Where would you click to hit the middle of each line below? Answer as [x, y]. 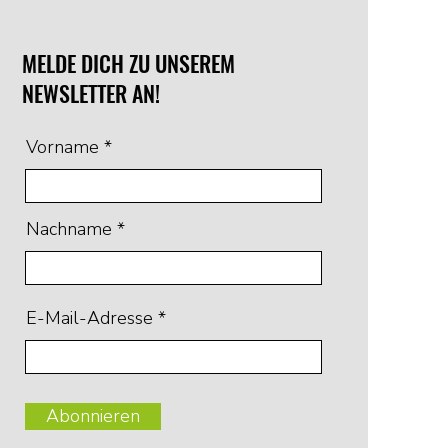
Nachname [68, 228]
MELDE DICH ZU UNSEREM [128, 62]
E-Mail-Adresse [89, 317]
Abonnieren [92, 415]
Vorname [62, 146]
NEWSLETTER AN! [90, 92]
